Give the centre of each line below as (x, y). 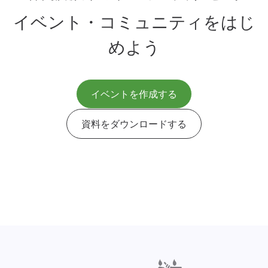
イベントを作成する (134, 94)
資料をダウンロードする (134, 124)
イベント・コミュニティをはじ (134, 22)
